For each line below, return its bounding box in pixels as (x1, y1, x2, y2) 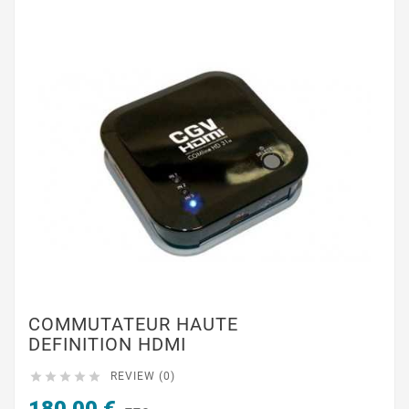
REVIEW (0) (110, 370, 175, 383)
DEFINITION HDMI (28, 333, 186, 355)
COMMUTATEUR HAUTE (28, 313, 238, 335)
